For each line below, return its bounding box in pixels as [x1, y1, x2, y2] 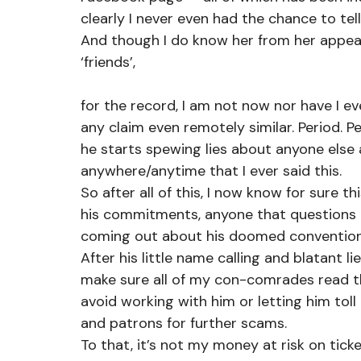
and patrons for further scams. [81, 313, 287, 333]
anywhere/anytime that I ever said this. [81, 161, 342, 180]
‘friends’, [81, 52, 135, 72]
